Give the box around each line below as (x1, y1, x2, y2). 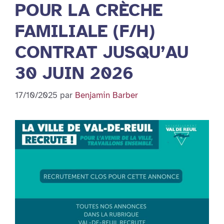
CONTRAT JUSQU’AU (15, 41, 188, 63)
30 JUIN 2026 (15, 62, 133, 84)
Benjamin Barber (75, 90, 138, 101)
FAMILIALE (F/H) (15, 20, 155, 42)
